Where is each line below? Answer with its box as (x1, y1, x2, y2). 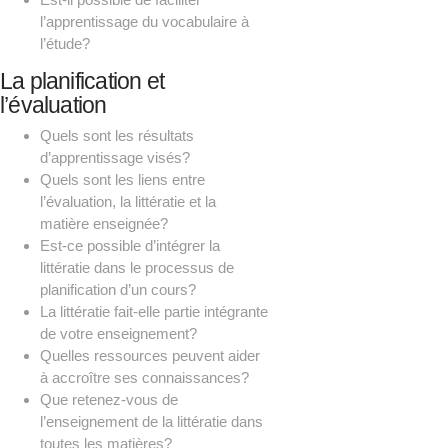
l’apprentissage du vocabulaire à (40, 12, 249, 30)
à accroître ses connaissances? (40, 369, 249, 387)
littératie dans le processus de (40, 259, 234, 277)
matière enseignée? (40, 215, 168, 233)
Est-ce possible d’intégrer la (40, 237, 220, 255)
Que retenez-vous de (40, 391, 178, 409)
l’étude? (40, 34, 90, 52)
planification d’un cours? (40, 281, 196, 299)
